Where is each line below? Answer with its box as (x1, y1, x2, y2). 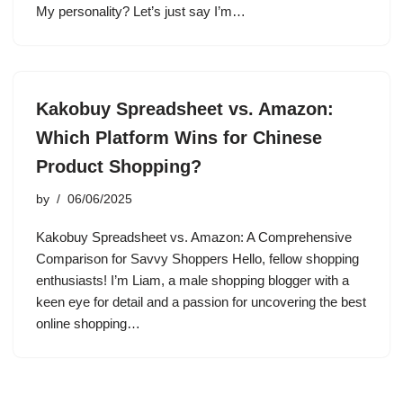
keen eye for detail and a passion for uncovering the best (36, 294, 366, 309)
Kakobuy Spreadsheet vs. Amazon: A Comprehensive (36, 229, 352, 245)
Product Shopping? (36, 157, 201, 176)
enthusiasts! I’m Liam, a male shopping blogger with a (36, 273, 349, 288)
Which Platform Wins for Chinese (36, 128, 322, 148)
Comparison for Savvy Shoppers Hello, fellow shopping (36, 251, 359, 266)
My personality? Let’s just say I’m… (36, 4, 249, 19)
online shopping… (36, 316, 144, 331)
